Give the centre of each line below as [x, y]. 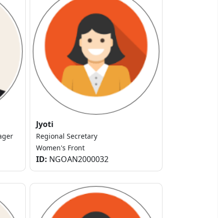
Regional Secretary [67, 136]
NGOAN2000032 [78, 159]
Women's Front [60, 148]
